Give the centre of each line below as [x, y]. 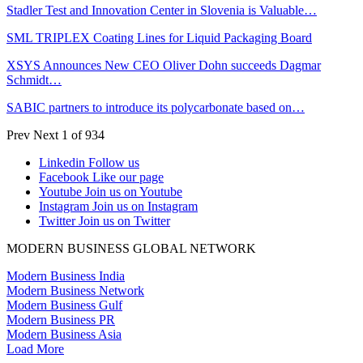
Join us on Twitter [124, 220]
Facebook [64, 177]
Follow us [114, 162]
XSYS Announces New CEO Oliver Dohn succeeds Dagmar [164, 65]
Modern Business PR [61, 319]
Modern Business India [66, 275]
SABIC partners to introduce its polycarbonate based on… [156, 107]
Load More [35, 348]
